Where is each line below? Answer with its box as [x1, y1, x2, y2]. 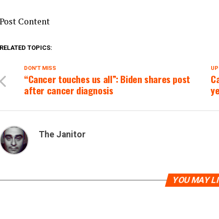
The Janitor [39, 130, 86, 139]
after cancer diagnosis [24, 83, 113, 97]
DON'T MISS [24, 65, 56, 71]
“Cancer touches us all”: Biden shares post [24, 72, 190, 86]
